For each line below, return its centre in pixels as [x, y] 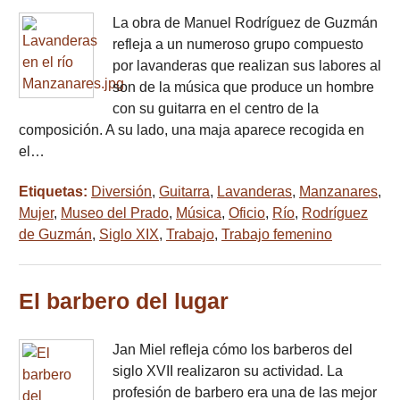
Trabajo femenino [277, 235]
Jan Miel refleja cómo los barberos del [233, 350]
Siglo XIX [129, 235]
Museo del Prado [115, 213]
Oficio [247, 213]
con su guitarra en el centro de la [216, 109]
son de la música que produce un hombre [243, 87]
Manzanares [338, 192]
